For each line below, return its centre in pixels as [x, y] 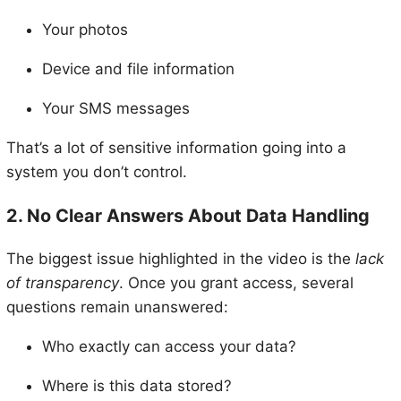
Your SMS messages [115, 108]
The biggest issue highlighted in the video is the [180, 259]
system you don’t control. [96, 171]
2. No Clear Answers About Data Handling [188, 215]
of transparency [62, 283]
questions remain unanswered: [117, 307]
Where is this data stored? [137, 386]
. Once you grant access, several [236, 283]
